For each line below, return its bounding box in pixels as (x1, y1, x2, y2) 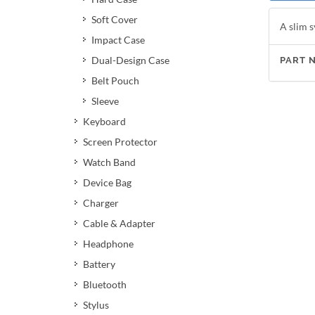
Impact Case (91, 34, 145, 46)
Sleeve (91, 95, 119, 107)
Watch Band (83, 156, 136, 168)
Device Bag (83, 176, 131, 188)
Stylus (83, 299, 109, 311)
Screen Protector (83, 136, 157, 148)
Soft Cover (91, 13, 138, 25)
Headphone (83, 238, 134, 250)
